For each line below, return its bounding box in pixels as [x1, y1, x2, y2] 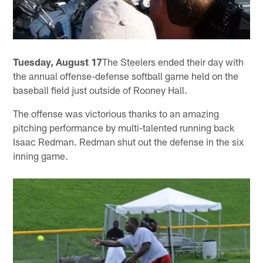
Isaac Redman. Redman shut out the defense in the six [13, 136, 244, 148]
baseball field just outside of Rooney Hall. [13, 84, 188, 96]
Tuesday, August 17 [13, 56, 103, 68]
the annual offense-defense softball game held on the [13, 70, 239, 82]
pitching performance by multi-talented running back [13, 122, 235, 134]
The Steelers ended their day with [102, 56, 244, 68]
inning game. [13, 150, 69, 162]
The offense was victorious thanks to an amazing [13, 107, 220, 120]
